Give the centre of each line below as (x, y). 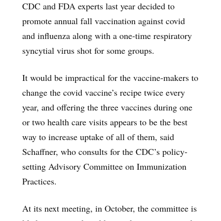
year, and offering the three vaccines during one (107, 107)
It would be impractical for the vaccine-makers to (110, 77)
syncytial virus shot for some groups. (88, 50)
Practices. (39, 181)
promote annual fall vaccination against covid (104, 20)
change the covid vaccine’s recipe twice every (104, 92)
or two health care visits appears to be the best (105, 122)
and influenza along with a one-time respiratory (107, 35)
